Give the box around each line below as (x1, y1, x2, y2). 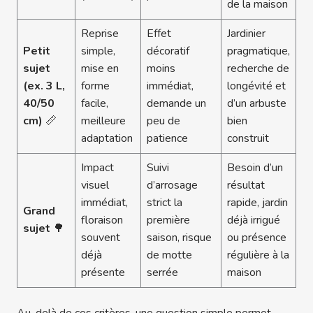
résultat (227, 177, 265, 193)
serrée (147, 264, 178, 280)
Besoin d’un (227, 159, 283, 175)
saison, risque (147, 229, 212, 245)
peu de (147, 112, 180, 129)
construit (227, 130, 269, 146)
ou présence (227, 229, 286, 245)
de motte (147, 247, 192, 263)
